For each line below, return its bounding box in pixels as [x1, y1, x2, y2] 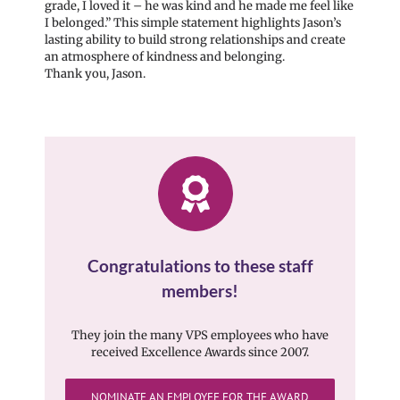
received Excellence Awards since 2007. [91, 344, 309, 360]
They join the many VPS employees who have [71, 327, 329, 343]
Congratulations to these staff [87, 255, 313, 277]
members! [162, 280, 238, 302]
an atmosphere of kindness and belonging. [45, 48, 285, 64]
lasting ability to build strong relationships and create [45, 31, 346, 47]
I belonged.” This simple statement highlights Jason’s [45, 14, 341, 30]
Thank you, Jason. [45, 65, 146, 81]
